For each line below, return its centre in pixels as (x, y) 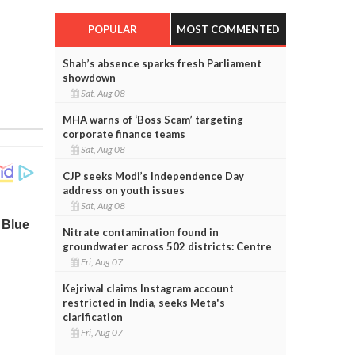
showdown (89, 77)
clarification (92, 317)
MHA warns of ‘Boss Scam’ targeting (153, 119)
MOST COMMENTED (229, 29)
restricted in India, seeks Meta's (143, 302)
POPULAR (112, 29)
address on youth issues (123, 190)
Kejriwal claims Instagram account (148, 288)
